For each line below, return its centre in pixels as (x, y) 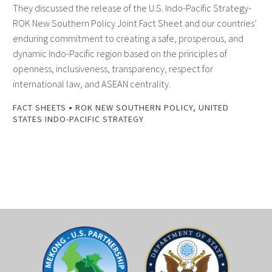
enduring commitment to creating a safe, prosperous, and (128, 39)
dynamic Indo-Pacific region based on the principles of (120, 54)
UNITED (214, 108)
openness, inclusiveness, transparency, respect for (113, 69)
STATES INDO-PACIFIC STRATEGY (78, 119)
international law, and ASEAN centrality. (92, 84)
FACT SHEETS (39, 108)
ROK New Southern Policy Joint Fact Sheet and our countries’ (135, 23)
